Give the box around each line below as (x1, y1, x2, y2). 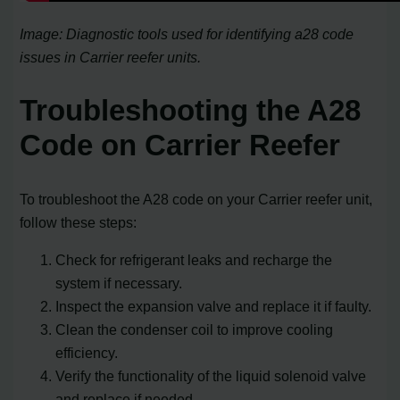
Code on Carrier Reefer (20, 129, 341, 162)
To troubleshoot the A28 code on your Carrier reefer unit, (20, 190, 373, 207)
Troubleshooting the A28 (20, 94, 362, 128)
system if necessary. (55, 275, 183, 292)
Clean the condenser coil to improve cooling (55, 321, 334, 338)
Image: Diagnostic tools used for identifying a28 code (20, 26, 354, 43)
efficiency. (55, 345, 119, 362)
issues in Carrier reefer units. (20, 49, 202, 66)
